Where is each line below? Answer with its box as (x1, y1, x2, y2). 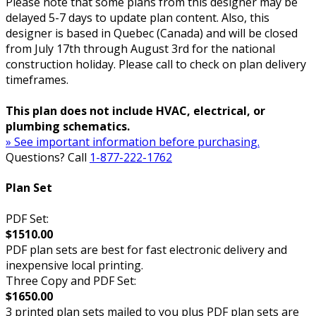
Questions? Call (6, 150, 90, 165)
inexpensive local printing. (6, 257, 143, 273)
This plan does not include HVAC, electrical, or (6, 103, 265, 119)
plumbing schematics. (6, 119, 130, 134)
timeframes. (6, 72, 68, 87)
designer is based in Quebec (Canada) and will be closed (6, 25, 298, 41)
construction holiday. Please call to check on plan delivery (6, 56, 306, 72)
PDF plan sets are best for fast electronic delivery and (6, 241, 287, 257)
